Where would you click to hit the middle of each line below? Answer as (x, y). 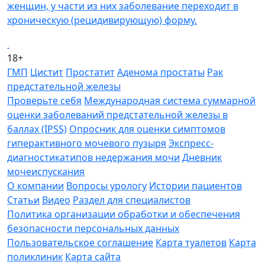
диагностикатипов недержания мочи (93, 158)
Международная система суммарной (170, 101)
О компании (35, 186)
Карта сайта (93, 257)
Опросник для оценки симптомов (147, 129)
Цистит (47, 72)
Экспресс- (191, 143)
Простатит (90, 72)
